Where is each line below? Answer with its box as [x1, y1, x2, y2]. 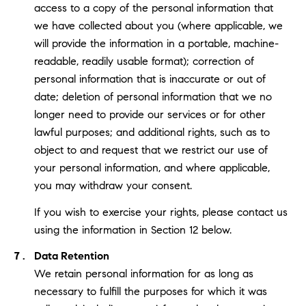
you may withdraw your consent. [33, 179, 192, 193]
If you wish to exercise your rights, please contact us [33, 205, 288, 219]
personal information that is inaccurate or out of [33, 72, 266, 86]
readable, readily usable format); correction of [33, 55, 254, 68]
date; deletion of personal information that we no [33, 90, 272, 104]
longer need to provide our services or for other [33, 108, 266, 122]
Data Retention [33, 249, 109, 263]
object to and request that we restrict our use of [33, 143, 268, 157]
